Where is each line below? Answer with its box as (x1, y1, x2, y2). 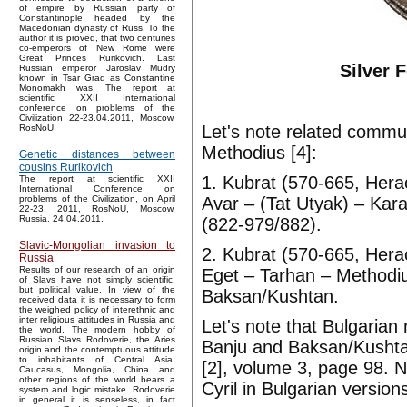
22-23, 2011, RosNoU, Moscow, (19, 203, 175, 214)
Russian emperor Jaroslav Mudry (19, 63, 175, 74)
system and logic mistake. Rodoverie (19, 384, 175, 395)
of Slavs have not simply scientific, (19, 274, 175, 285)
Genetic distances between (19, 148, 175, 162)
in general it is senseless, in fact (19, 394, 175, 405)
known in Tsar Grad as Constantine (19, 73, 175, 84)
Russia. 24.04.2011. (19, 213, 104, 224)
